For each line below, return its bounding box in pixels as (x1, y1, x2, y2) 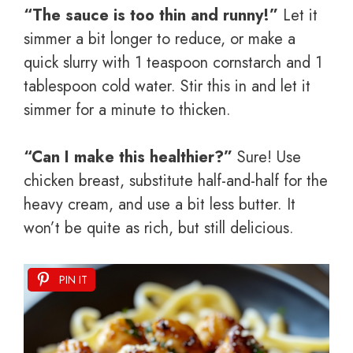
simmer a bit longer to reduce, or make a (24, 28, 295, 51)
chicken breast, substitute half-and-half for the (24, 169, 328, 193)
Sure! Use (232, 146, 301, 169)
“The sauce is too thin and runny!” (24, 4, 278, 28)
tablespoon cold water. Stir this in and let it (24, 75, 310, 98)
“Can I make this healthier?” (24, 146, 232, 169)
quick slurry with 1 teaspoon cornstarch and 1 (24, 51, 322, 75)
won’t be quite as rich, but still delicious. (24, 217, 294, 240)
